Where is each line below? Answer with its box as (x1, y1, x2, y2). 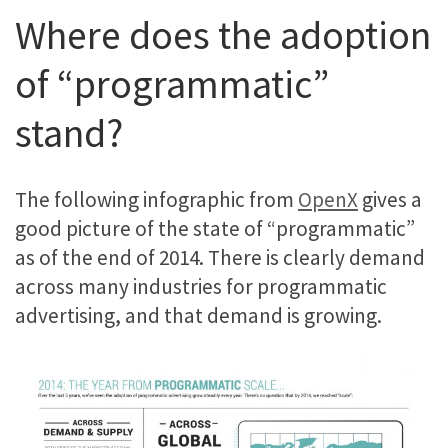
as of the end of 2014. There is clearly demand (15, 243, 425, 271)
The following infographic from (15, 185, 298, 213)
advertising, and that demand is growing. (15, 301, 382, 329)
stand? (15, 108, 123, 159)
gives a (358, 185, 422, 213)
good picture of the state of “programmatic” (15, 214, 415, 242)
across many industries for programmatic (15, 272, 387, 300)
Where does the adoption (15, 10, 431, 61)
